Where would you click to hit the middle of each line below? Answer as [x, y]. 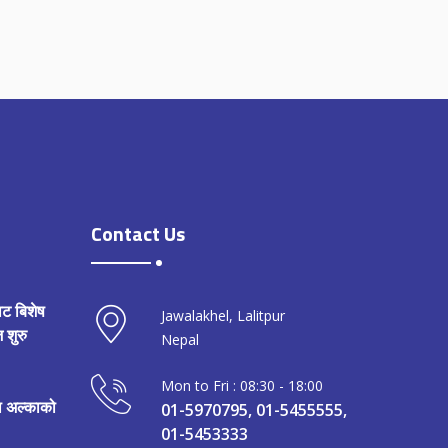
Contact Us [138, 234]
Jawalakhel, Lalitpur [223, 316]
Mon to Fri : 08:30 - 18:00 [242, 386]
